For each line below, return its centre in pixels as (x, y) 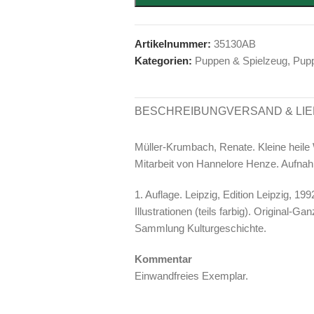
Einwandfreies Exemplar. (191, 275)
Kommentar (163, 259)
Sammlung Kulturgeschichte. (200, 228)
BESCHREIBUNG (180, 111)
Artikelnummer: (174, 43)
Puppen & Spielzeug (241, 60)
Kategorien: (163, 60)
